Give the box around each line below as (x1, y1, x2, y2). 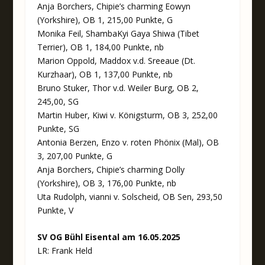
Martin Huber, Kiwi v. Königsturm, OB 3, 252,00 (37, 109, 218, 121)
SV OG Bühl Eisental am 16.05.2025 (37, 231, 180, 243)
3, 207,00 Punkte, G (37, 150, 112, 161)
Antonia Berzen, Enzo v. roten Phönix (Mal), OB (37, 136, 219, 148)
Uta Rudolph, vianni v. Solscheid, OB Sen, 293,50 (37, 190, 222, 202)
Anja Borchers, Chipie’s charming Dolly (37, 163, 185, 175)
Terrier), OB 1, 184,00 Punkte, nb (37, 41, 164, 53)
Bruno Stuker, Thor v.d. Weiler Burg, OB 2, (37, 82, 199, 93)
